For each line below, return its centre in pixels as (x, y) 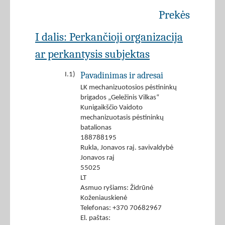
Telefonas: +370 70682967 (121, 208)
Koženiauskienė (104, 198)
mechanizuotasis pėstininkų (122, 118)
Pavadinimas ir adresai (122, 76)
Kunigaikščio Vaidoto (111, 108)
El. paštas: (95, 218)
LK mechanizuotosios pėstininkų (129, 88)
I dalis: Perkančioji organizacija (109, 37)
